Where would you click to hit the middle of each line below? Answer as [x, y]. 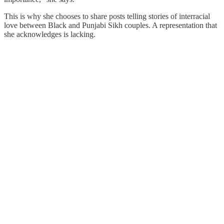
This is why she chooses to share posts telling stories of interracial [107, 16]
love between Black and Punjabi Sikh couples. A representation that [110, 25]
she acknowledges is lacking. [51, 34]
